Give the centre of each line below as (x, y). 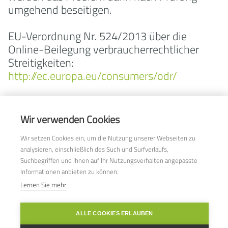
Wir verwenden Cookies (70, 119)
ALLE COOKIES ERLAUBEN (115, 213)
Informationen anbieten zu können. (69, 172)
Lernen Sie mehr (43, 185)
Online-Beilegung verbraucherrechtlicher (104, 49)
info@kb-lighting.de (49, 165)
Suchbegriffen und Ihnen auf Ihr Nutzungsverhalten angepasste (109, 160)
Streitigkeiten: (41, 63)
